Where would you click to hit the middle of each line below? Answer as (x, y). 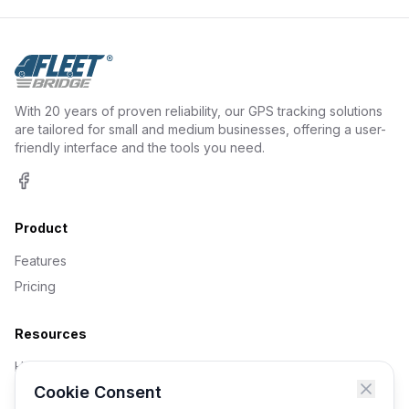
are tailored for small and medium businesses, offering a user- (200, 129)
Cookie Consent (98, 392)
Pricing (35, 286)
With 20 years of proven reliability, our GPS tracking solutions (199, 110)
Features (41, 260)
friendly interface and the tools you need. (140, 147)
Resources (51, 333)
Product (41, 227)
